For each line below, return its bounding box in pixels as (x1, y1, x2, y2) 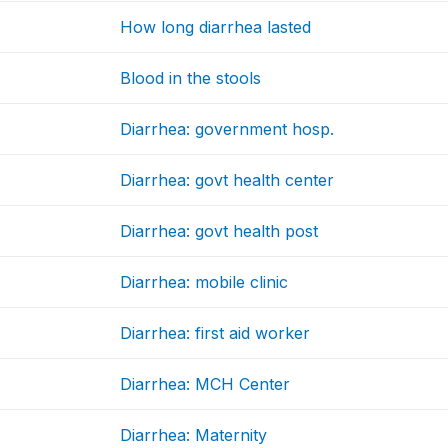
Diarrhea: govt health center (120, 170, 335, 191)
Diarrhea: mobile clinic (120, 272, 289, 293)
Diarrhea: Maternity (120, 425, 268, 446)
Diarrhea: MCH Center (120, 374, 291, 395)
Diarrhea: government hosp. (120, 119, 335, 140)
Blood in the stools (120, 68, 262, 89)
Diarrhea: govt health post (120, 221, 319, 242)
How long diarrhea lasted (120, 17, 312, 38)
